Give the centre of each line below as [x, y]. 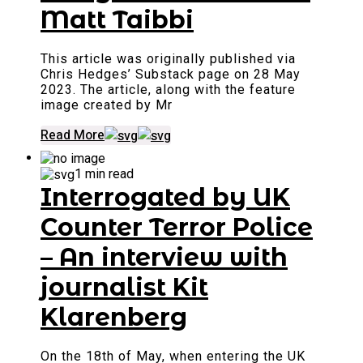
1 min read [104, 174]
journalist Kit [124, 288]
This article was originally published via [168, 59]
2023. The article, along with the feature [168, 90]
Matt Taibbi [117, 20]
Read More [73, 136]
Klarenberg [114, 318]
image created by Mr [107, 105]
